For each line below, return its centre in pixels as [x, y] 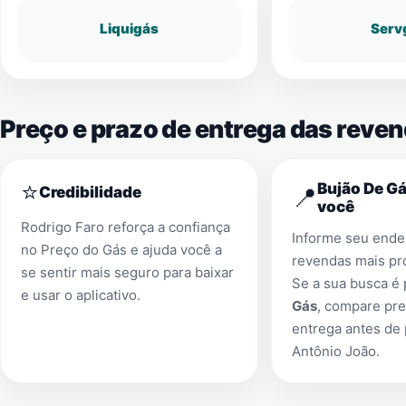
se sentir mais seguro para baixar [127, 272]
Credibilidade [90, 192]
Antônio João [333, 351]
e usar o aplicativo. [81, 295]
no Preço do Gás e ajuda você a [121, 250]
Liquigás [129, 29]
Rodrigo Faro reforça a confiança [126, 227]
